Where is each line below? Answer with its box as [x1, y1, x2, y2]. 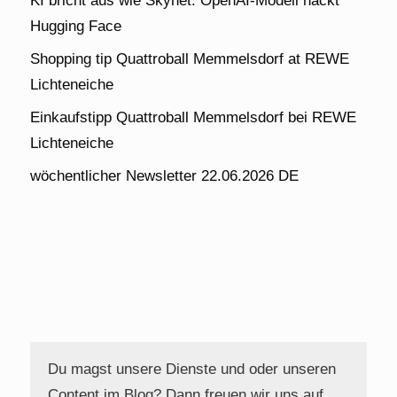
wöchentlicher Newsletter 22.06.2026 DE [30, 167, 299, 184]
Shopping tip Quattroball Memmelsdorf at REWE [30, 50, 349, 67]
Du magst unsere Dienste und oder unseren [48, 361, 336, 378]
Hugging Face [30, 17, 121, 35]
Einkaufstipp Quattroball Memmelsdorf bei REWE [30, 108, 356, 126]
